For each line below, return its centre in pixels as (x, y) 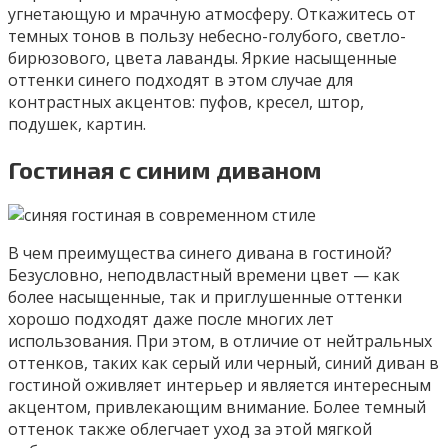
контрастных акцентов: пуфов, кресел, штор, (186, 102)
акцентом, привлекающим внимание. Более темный (217, 406)
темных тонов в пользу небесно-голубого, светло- (207, 36)
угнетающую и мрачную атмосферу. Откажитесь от (212, 14)
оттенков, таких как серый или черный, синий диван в (223, 362)
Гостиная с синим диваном (165, 170)
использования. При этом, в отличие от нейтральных (220, 340)
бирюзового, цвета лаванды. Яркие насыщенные (202, 58)
